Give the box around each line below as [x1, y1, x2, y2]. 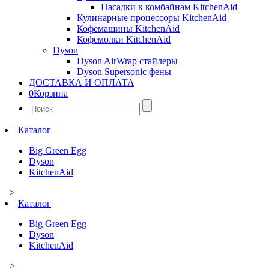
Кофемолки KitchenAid [77, 34, 171, 44]
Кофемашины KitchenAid [77, 23, 180, 34]
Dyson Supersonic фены [77, 66, 171, 77]
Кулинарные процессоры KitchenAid [77, 12, 226, 23]
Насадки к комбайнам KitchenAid [101, 1, 237, 12]
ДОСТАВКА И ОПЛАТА [29, 77, 134, 88]
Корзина [34, 88, 68, 98]
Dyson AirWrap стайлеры [77, 55, 178, 66]
